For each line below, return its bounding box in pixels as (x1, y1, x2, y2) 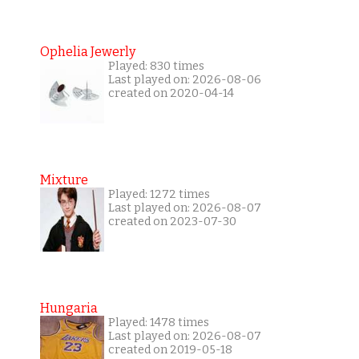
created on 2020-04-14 (107, 87, 234, 101)
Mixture (39, 172, 88, 188)
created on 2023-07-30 (107, 215, 236, 229)
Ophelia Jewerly (39, 44, 135, 60)
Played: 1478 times (107, 316, 209, 330)
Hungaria (39, 301, 98, 317)
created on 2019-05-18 (107, 343, 232, 357)
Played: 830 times (107, 59, 204, 74)
